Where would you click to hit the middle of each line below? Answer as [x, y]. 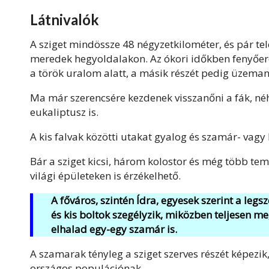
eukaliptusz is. [64, 112]
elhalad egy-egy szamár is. [114, 229]
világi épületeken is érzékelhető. [105, 175]
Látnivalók [65, 19]
